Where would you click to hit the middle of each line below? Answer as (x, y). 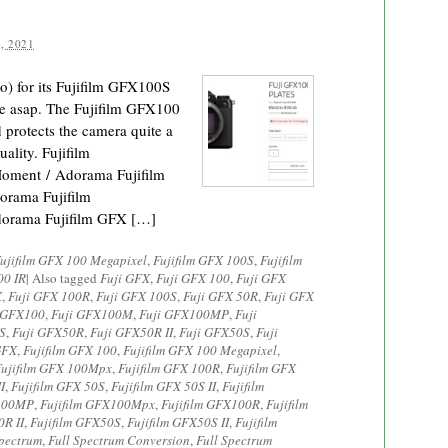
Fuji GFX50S (214, 332)
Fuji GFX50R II (131, 332)
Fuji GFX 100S (136, 296)
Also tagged (66, 278)
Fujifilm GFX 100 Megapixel (200, 350)
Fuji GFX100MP (184, 314)
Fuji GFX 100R (49, 296)
